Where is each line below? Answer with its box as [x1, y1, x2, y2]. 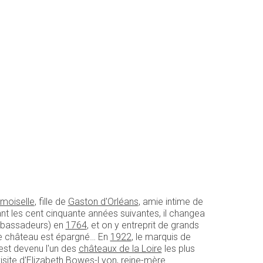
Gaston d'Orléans [68, 195, 139, 207]
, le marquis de [131, 231, 191, 242]
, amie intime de [138, 195, 203, 207]
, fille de [34, 195, 68, 207]
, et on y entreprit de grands [86, 219, 199, 231]
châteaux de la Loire [78, 242, 162, 254]
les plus [161, 242, 195, 254]
